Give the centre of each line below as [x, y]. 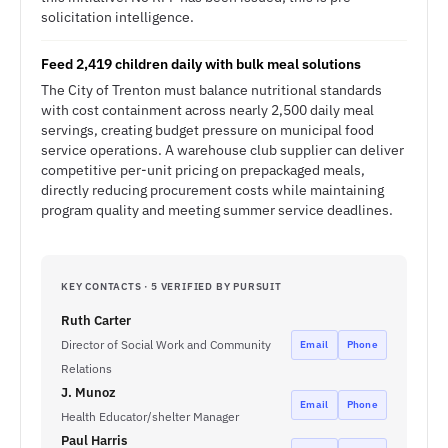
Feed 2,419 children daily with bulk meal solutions [201, 64]
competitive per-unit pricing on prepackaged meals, [203, 170]
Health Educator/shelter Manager [150, 416]
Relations [86, 368]
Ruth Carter [96, 320]
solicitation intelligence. [117, 17]
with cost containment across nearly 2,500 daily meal [207, 110]
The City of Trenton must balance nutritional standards [211, 90]
